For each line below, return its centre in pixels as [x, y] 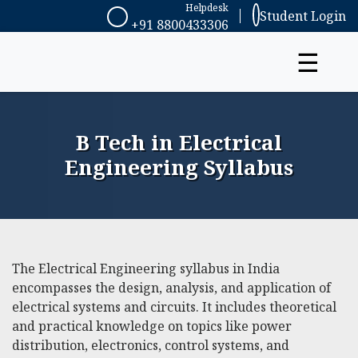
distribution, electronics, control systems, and [151, 345]
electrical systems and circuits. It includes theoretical [174, 307]
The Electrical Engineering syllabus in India [146, 268]
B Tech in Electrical [179, 142]
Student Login [303, 16]
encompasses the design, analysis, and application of [171, 288]
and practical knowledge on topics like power [152, 326]
